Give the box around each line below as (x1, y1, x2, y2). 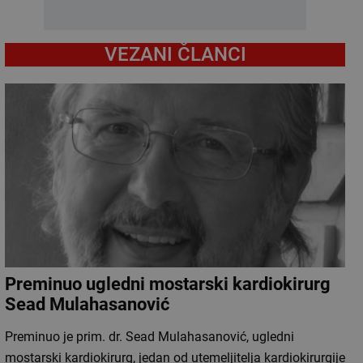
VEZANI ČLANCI (104, 43, 246, 66)
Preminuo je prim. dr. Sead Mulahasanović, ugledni (5, 329, 294, 345)
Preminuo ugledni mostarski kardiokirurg (5, 274, 331, 295)
